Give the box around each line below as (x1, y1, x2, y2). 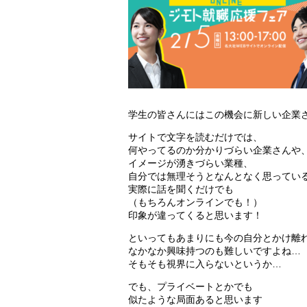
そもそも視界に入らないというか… (128, 258, 282, 270)
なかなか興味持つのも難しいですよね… (128, 245, 301, 257)
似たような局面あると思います (128, 294, 262, 306)
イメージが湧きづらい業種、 (128, 158, 253, 169)
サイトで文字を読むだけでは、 (128, 132, 262, 143)
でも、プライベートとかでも (128, 281, 253, 293)
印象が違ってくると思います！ (128, 210, 262, 221)
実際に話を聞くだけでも (128, 184, 234, 195)
